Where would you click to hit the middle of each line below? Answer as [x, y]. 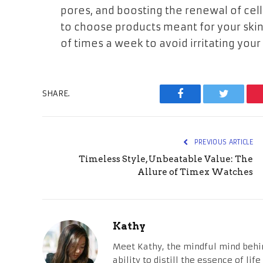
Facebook [200, 102]
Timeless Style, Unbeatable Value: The [166, 159]
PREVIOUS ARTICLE [222, 142]
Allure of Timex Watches [195, 172]
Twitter [238, 102]
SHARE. [56, 94]
